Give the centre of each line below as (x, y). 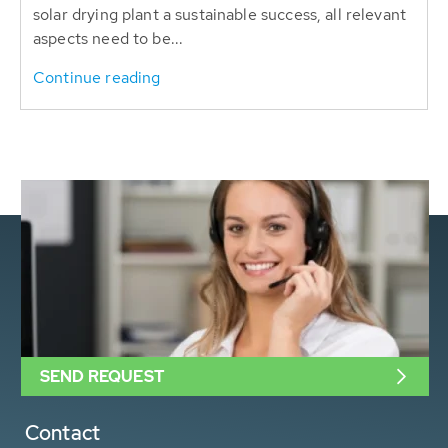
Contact (63, 432)
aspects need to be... (108, 38)
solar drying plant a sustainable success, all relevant (220, 14)
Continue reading (97, 77)
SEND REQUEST (102, 376)
